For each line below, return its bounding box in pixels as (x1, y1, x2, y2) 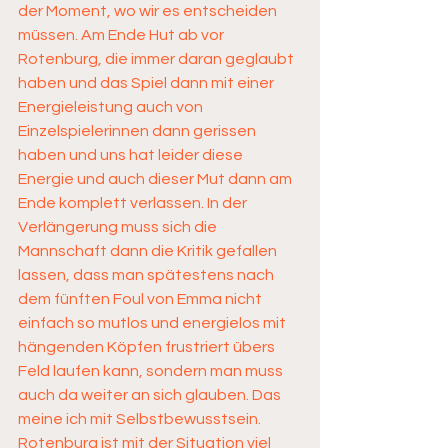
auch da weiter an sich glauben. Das (18, 387, 284, 403)
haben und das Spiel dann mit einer (18, 75, 277, 91)
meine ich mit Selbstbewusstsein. (18, 411, 264, 427)
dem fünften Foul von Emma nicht (18, 291, 265, 307)
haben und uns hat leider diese (18, 147, 246, 163)
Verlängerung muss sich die (18, 219, 220, 235)
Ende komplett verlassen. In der (18, 195, 250, 211)
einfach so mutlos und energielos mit (18, 315, 289, 331)
